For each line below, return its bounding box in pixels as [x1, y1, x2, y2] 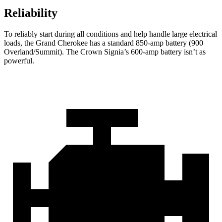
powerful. [4, 56, 34, 65]
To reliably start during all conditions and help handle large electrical [4, 30, 217, 39]
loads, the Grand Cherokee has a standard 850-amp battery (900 [4, 39, 203, 48]
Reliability [4, 6, 57, 20]
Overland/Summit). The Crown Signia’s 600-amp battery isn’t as [4, 48, 206, 56]
